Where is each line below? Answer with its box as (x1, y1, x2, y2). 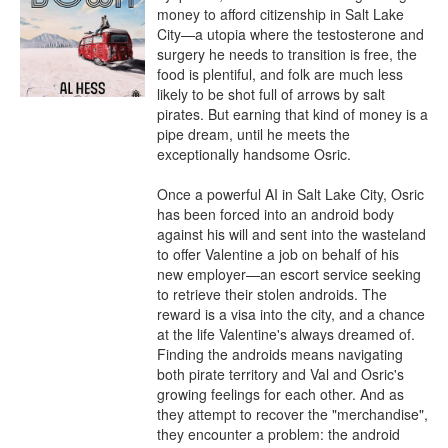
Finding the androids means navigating (157, 344, 403, 364)
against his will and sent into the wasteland (157, 224, 426, 244)
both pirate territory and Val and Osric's (157, 364, 404, 384)
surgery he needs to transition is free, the (157, 44, 417, 64)
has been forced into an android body (157, 204, 394, 224)
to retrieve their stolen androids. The (157, 284, 387, 304)
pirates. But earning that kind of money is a (157, 104, 428, 124)
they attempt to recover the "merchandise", (157, 404, 428, 424)
